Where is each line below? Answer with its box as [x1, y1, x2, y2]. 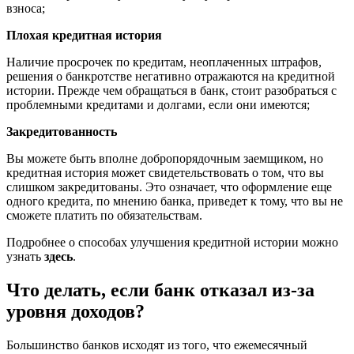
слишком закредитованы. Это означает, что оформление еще [6, 179, 332, 194]
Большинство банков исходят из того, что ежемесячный [6, 337, 307, 352]
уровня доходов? [6, 300, 145, 322]
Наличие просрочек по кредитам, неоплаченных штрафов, [6, 55, 322, 69]
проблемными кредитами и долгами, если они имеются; [6, 97, 310, 111]
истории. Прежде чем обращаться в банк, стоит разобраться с [6, 83, 337, 97]
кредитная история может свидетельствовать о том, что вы [6, 165, 324, 179]
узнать [6, 249, 44, 263]
